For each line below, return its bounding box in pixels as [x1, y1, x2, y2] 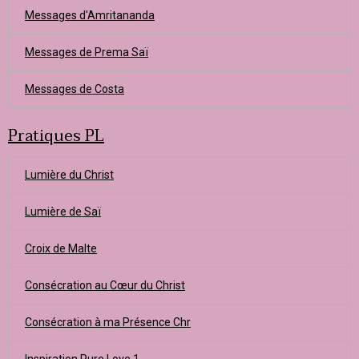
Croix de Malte [25, 242, 97, 255]
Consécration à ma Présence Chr [25, 316, 191, 329]
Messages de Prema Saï [25, 46, 148, 58]
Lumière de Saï [25, 205, 101, 218]
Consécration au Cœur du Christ [25, 279, 185, 292]
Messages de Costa [25, 83, 124, 95]
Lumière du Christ [25, 168, 114, 181]
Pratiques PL [8, 123, 104, 150]
